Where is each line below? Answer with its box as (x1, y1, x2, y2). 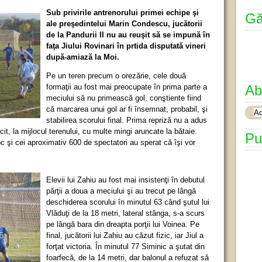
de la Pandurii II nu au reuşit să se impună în (46, 30, 210, 39)
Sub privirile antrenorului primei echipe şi (46, 8, 199, 17)
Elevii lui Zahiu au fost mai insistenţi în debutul (46, 175, 205, 184)
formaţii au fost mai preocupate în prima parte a (46, 82, 207, 91)
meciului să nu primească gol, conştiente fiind (46, 93, 201, 102)
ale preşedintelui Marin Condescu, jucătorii (46, 19, 202, 28)
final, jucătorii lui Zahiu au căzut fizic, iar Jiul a (46, 230, 204, 240)
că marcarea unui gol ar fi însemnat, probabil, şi (46, 104, 208, 113)
